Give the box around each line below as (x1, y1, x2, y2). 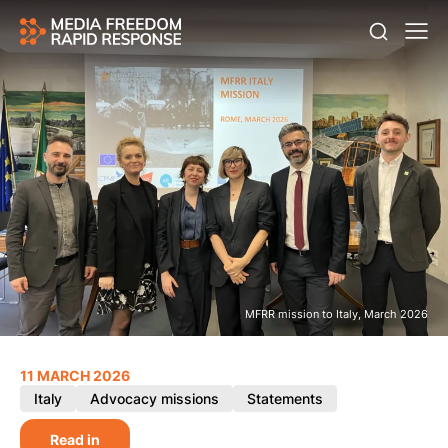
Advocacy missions (90, 389, 219, 409)
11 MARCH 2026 (20, 365, 130, 385)
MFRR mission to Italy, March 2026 (245, 306, 428, 322)
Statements (247, 389, 323, 409)
